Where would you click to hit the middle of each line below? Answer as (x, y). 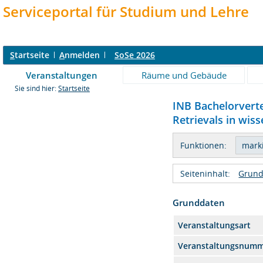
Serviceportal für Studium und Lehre (126, 11)
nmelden (82, 55)
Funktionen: (204, 145)
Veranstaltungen (62, 75)
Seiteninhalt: (205, 173)
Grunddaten (199, 203)
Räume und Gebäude (184, 75)
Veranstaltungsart (215, 225)
